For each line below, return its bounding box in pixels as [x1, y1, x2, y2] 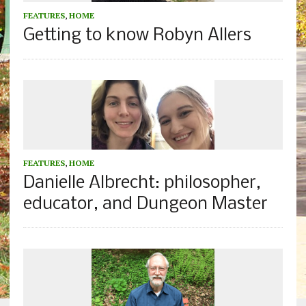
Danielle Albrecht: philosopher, [23, 173, 261, 193]
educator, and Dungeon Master [23, 195, 268, 214]
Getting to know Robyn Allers [23, 27, 251, 46]
